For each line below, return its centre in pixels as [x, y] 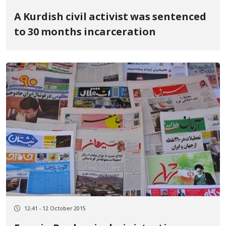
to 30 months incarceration [85, 33]
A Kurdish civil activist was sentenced [110, 18]
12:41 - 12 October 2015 [55, 209]
